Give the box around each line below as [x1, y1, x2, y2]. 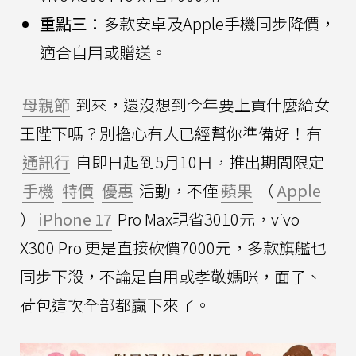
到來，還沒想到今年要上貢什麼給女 [72, 92, 330, 116]
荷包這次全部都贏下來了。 [20, 292, 211, 316]
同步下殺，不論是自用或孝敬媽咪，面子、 [20, 264, 322, 288]
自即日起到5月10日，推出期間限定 [72, 149, 324, 173]
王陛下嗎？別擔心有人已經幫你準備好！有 [20, 121, 322, 145]
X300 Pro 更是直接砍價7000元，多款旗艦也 [20, 235, 327, 259]
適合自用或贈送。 [40, 40, 167, 64]
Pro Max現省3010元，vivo [114, 207, 300, 230]
